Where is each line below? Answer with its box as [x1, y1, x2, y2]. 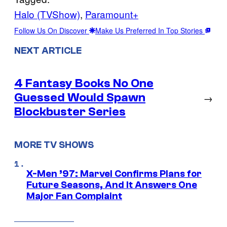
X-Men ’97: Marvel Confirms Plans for [26, 168, 202, 179]
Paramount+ [85, 7, 138, 21]
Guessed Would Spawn [14, 90, 145, 104]
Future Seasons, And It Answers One [26, 179, 197, 191]
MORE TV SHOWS [14, 139, 94, 150]
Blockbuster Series [14, 104, 126, 119]
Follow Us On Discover [14, 25, 89, 36]
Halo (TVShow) [14, 7, 80, 21]
